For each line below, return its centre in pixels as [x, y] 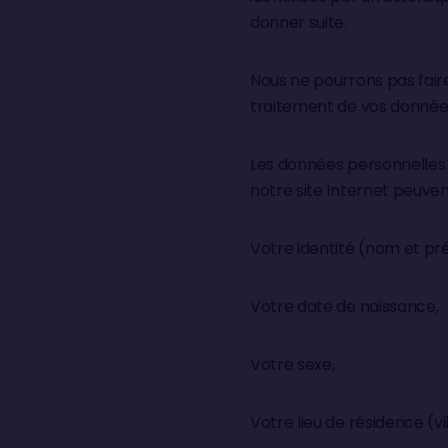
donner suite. [298, 22]
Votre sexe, [292, 364]
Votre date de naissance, [344, 306]
